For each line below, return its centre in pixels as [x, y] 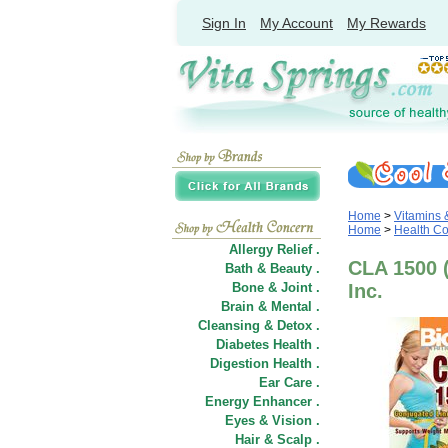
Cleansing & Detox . [259, 325]
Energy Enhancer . [262, 401]
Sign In [224, 23]
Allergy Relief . [274, 249]
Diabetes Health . [268, 344]
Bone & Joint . [276, 287]
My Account [296, 23]
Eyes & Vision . [272, 420]
